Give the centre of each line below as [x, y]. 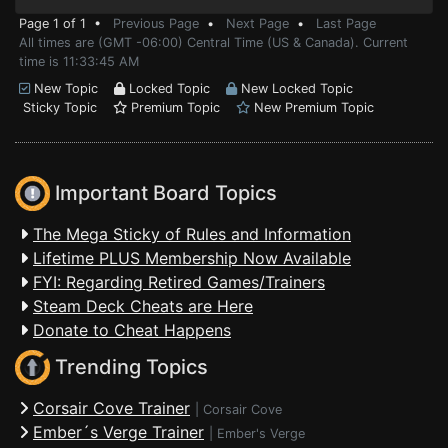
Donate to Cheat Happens [132, 330]
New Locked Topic [295, 88]
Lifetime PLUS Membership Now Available [192, 258]
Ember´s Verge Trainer [118, 432]
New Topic [72, 88]
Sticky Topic [66, 107]
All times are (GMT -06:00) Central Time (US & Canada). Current [213, 42]
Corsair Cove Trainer [111, 408]
